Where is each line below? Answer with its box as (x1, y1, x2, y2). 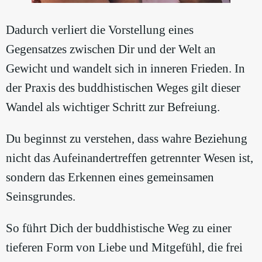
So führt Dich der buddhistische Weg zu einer (6, 221, 232, 236)
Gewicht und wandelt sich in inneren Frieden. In (6, 61, 245, 76)
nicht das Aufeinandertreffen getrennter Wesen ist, (6, 151, 253, 166)
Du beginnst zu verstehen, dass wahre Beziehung (6, 132, 247, 146)
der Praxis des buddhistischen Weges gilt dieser (6, 81, 240, 95)
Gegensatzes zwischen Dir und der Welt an (6, 42, 216, 57)
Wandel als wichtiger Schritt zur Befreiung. (6, 100, 220, 115)
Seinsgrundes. (6, 189, 75, 204)
